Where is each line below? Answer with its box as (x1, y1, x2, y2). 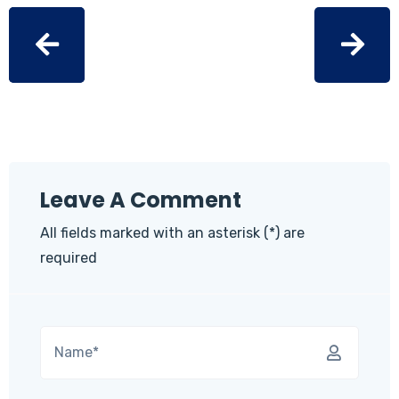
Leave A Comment (40, 184, 241, 215)
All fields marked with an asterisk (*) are (40, 224, 305, 241)
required (40, 248, 97, 266)
